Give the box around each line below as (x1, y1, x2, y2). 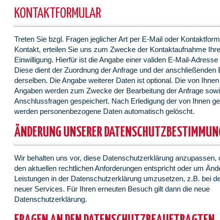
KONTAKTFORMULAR (14, 7, 102, 21)
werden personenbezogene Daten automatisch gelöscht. (14, 107, 195, 116)
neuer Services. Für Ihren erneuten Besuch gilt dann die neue (14, 185, 210, 193)
